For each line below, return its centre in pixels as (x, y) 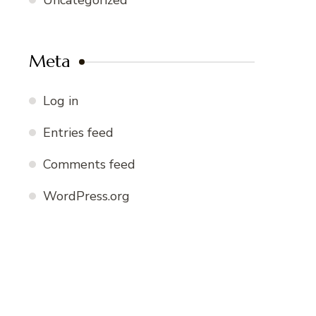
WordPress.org (86, 196)
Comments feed (89, 165)
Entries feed (78, 133)
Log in (61, 101)
